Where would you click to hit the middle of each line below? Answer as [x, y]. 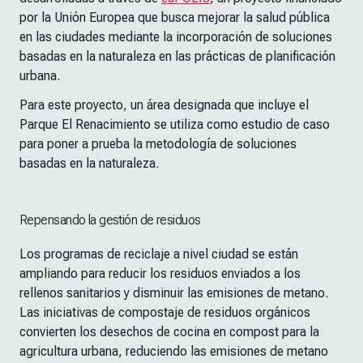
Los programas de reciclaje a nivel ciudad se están [159, 254]
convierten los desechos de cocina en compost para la [169, 332]
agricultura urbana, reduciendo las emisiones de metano [174, 352]
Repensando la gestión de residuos [110, 220]
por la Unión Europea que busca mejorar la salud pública [175, 18]
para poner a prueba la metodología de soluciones [158, 144]
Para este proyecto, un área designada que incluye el [164, 105]
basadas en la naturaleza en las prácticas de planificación [177, 57]
